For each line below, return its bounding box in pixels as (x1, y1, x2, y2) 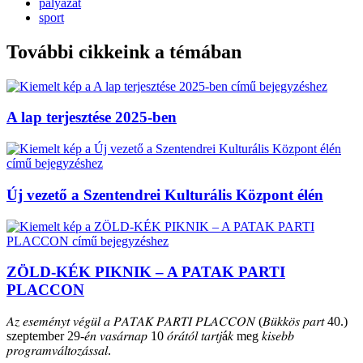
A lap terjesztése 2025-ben (6, 109, 177, 126)
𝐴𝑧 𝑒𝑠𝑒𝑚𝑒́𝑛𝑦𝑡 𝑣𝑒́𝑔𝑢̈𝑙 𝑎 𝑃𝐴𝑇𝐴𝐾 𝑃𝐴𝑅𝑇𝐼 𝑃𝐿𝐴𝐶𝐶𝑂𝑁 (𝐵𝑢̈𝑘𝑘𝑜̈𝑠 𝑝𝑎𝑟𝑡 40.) (6, 314, 348, 328)
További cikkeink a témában (6, 41, 241, 62)
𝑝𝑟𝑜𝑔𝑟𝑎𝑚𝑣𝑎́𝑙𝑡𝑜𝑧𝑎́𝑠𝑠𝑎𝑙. (6, 343, 111, 357)
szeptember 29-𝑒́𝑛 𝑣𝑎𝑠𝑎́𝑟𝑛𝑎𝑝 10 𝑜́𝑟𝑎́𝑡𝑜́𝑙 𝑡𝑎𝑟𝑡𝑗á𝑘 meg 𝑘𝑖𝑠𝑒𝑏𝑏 (6, 328, 294, 343)
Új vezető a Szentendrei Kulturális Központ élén (6, 186, 323, 203)
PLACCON (6, 281, 84, 299)
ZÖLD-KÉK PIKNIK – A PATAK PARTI (6, 263, 285, 281)
